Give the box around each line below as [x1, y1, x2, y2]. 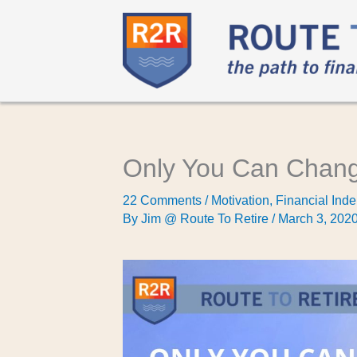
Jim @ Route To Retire [141, 212, 273, 226]
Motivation [211, 194, 270, 207]
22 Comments [123, 194, 202, 207]
